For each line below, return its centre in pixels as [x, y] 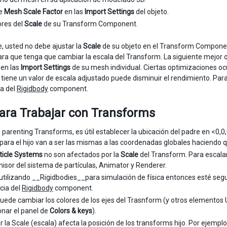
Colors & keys [71, 211]
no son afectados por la [82, 155]
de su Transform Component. [90, 24]
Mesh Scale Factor [33, 12]
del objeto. [152, 12]
